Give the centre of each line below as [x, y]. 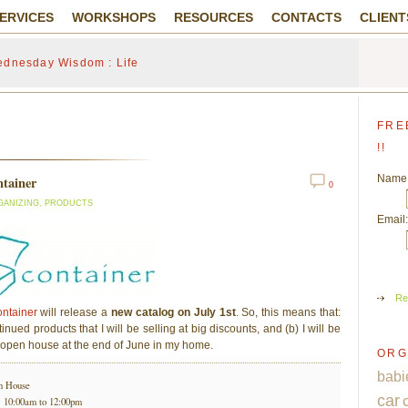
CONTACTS [306, 17]
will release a [74, 312]
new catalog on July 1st [173, 312]
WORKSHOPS [114, 17]
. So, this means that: [288, 312]
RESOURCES [214, 17]
